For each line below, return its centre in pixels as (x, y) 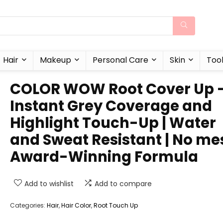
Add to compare (123, 184)
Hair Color (76, 205)
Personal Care (120, 60)
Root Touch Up (116, 205)
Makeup (56, 60)
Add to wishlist (49, 184)
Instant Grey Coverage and (111, 106)
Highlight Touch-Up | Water (113, 123)
